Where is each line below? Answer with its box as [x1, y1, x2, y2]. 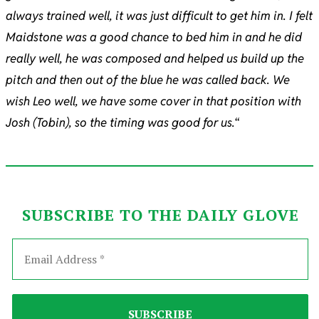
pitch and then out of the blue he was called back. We [6, 72, 290, 88]
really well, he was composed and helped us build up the [6, 51, 304, 67]
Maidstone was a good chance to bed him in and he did [6, 29, 302, 46]
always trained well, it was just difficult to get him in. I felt [6, 8, 313, 24]
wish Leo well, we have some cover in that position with [6, 93, 301, 110]
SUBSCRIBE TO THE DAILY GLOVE [21, 204, 299, 226]
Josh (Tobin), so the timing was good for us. [6, 115, 235, 131]
